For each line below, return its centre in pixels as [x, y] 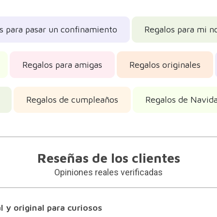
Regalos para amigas [62, 64]
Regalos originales [165, 64]
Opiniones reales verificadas [108, 172]
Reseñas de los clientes [108, 158]
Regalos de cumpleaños [72, 100]
